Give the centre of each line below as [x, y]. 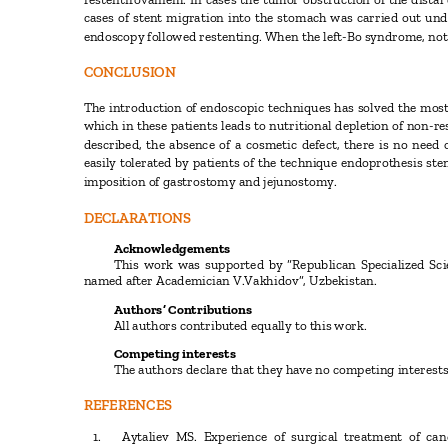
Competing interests [177, 354]
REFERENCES [130, 404]
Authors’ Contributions [185, 309]
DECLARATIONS [140, 218]
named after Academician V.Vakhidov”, [196, 280]
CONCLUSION [132, 72]
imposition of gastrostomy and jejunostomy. [213, 181]
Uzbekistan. [346, 280]
